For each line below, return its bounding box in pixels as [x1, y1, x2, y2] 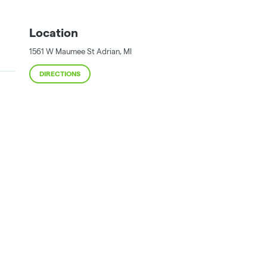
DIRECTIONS [39, 70, 80, 77]
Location [29, 26, 78, 39]
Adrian [96, 47, 120, 55]
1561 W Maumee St [29, 47, 95, 55]
